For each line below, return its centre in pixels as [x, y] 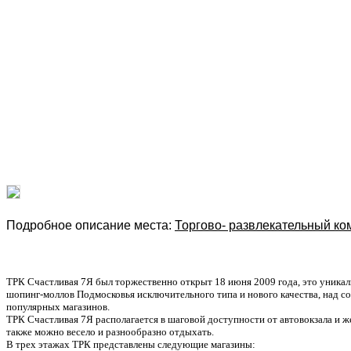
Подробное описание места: [90, 226]
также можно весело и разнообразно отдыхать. [110, 331]
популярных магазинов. [58, 306]
